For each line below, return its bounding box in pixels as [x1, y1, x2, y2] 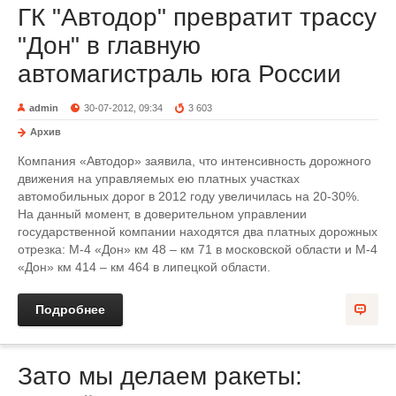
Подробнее [35, 301, 105, 316]
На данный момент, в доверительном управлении [18, 206, 307, 221]
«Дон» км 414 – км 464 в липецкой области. [18, 259, 270, 274]
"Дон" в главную [18, 31, 201, 59]
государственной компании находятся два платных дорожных [18, 224, 377, 239]
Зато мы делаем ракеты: [18, 362, 302, 390]
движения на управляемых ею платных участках [18, 171, 300, 186]
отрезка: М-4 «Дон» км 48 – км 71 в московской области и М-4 [18, 241, 377, 256]
